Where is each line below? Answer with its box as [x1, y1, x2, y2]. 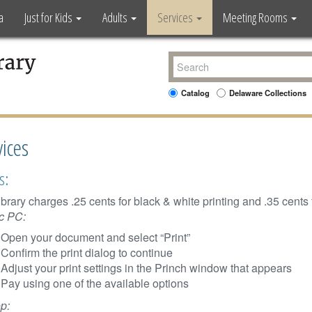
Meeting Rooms [223, 9, 290, 26]
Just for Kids [24, 9, 75, 26]
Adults [102, 9, 130, 26]
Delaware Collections [228, 87, 306, 98]
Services [157, 9, 195, 26]
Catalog [180, 87, 210, 98]
